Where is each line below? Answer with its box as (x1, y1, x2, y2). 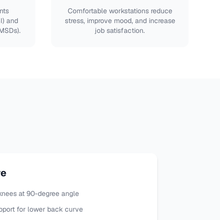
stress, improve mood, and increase (64, 16, 175, 25)
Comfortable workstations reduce (67, 6, 172, 15)
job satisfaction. (95, 26, 145, 35)
